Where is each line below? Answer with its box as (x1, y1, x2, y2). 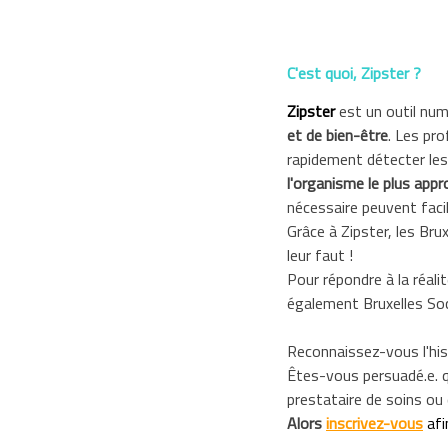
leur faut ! (287, 248, 353, 265)
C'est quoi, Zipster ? (287, 66, 421, 83)
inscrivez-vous (326, 416, 423, 433)
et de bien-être (287, 128, 388, 145)
